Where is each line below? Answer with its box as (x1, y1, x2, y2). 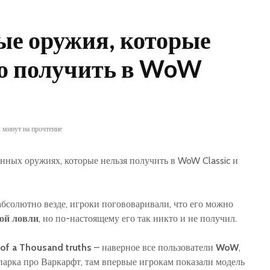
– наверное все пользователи (92, 241, 216, 253)
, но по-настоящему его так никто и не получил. (39, 212, 237, 224)
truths (66, 241, 92, 253)
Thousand (19, 241, 63, 253)
